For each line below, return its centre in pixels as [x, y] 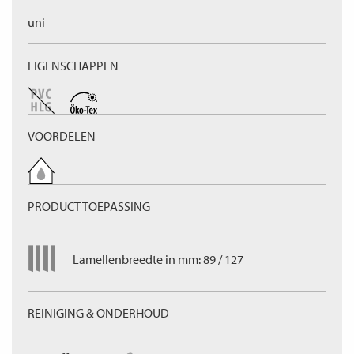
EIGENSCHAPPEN [73, 66]
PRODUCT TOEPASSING [89, 206]
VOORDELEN [62, 136]
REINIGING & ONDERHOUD [98, 313]
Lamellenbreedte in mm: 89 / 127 [158, 259]
